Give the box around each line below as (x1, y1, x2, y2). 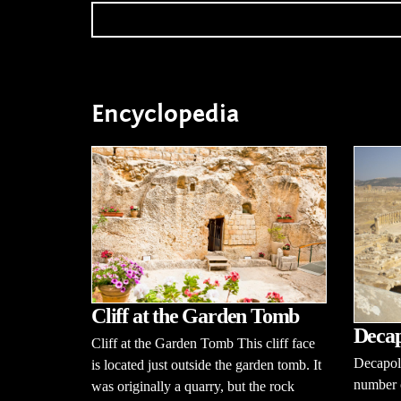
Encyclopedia (91, 99, 240, 130)
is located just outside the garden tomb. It (91, 357, 321, 373)
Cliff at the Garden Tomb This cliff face (91, 336, 315, 352)
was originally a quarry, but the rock (91, 379, 294, 395)
